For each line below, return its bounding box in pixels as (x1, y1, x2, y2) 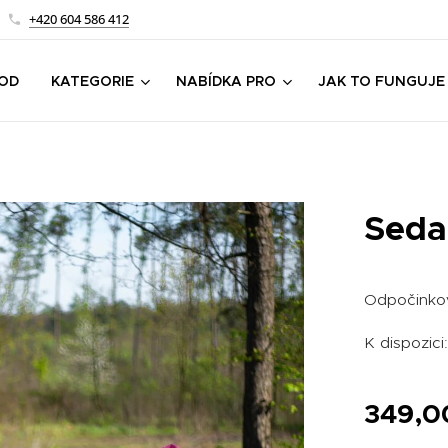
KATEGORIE (51, 72, 134, 90)
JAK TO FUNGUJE (318, 72, 445, 90)
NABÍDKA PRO (176, 72, 276, 90)
